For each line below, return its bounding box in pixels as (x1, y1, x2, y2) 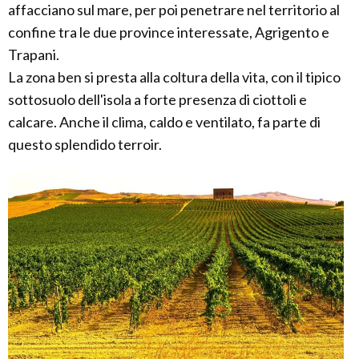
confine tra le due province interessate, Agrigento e (8, 23, 329, 41)
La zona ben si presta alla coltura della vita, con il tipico (8, 68, 341, 86)
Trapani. (8, 46, 59, 63)
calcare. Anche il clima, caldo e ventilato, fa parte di (8, 113, 321, 131)
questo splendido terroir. (8, 135, 162, 153)
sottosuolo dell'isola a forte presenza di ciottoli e (8, 91, 307, 108)
